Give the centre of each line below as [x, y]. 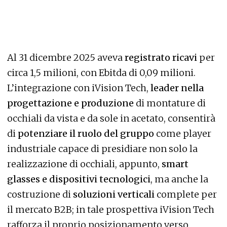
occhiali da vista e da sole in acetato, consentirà [111, 119]
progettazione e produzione [70, 103]
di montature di [170, 103]
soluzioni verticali [115, 195]
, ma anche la [179, 179]
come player [183, 134]
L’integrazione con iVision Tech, [79, 88]
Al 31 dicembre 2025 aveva [66, 58]
